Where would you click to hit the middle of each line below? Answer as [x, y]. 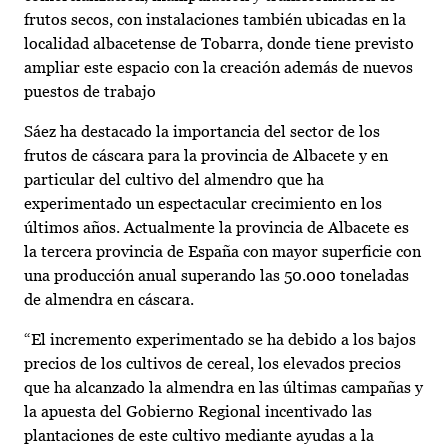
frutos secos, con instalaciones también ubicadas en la [215, 20]
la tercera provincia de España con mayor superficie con [222, 252]
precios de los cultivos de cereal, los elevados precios [212, 364]
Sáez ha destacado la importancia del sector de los [202, 132]
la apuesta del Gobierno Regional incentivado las [198, 412]
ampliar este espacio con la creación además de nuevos [218, 68]
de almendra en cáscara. [109, 300]
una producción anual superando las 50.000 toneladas [216, 276]
